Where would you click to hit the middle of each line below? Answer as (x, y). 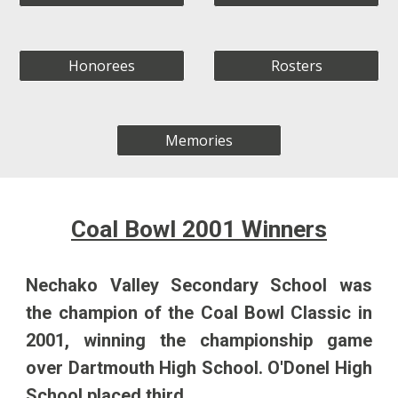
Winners (281, 229)
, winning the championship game (219, 340)
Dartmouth (111, 368)
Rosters (296, 66)
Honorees (102, 66)
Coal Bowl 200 (147, 229)
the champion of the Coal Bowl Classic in (199, 313)
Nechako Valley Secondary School (177, 285)
